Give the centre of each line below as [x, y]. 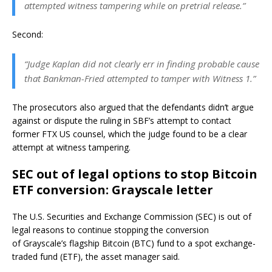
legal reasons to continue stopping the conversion [110, 229]
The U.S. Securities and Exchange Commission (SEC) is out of [132, 216]
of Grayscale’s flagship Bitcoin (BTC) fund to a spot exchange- [134, 243]
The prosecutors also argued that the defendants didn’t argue [133, 107]
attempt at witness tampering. [71, 147]
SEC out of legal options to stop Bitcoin [135, 174]
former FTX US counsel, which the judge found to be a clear [130, 134]
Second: [29, 34]
